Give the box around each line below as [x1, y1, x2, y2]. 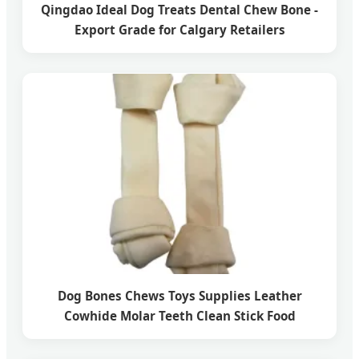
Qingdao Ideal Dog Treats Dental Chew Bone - [41, 2, 318, 18]
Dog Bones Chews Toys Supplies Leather [57, 288, 302, 305]
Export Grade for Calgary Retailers [74, 22, 285, 38]
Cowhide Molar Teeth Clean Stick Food [63, 308, 296, 325]
